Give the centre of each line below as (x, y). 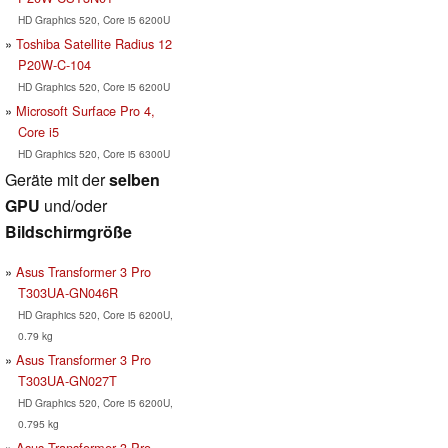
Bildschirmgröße (68, 231)
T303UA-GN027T (67, 380)
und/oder (73, 205)
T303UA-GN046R (67, 292)
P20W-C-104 (54, 64)
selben (134, 179)
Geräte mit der (57, 179)
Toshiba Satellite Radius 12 (94, 43)
